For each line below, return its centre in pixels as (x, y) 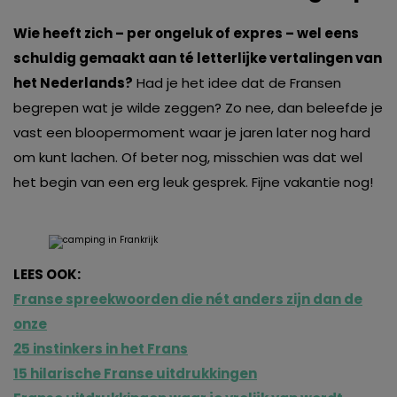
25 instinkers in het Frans (101, 349)
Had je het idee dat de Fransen (237, 83)
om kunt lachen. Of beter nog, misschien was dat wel (188, 158)
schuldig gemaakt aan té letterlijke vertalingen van (198, 58)
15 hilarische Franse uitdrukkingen (135, 374)
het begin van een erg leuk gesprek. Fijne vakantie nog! (193, 183)
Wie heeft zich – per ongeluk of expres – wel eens (186, 34)
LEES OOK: (47, 275)
